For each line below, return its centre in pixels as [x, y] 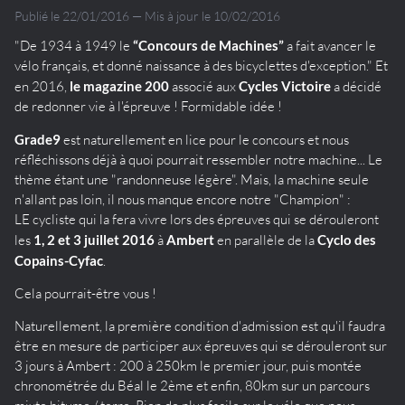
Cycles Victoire [285, 85]
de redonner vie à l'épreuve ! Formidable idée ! [148, 106]
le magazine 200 [119, 85]
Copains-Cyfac [59, 260]
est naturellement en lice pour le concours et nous [205, 139]
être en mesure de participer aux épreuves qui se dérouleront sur [201, 345]
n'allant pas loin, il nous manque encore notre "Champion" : [183, 199]
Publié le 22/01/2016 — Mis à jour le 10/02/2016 [147, 15]
